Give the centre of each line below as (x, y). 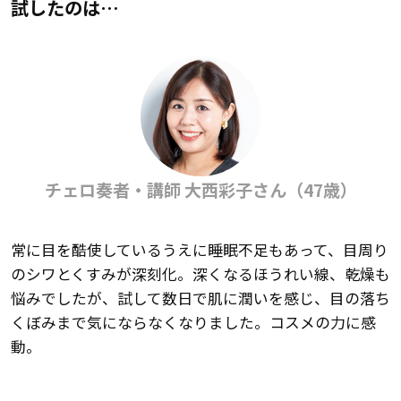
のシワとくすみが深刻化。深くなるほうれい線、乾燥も (200, 274)
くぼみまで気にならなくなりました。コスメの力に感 (193, 323)
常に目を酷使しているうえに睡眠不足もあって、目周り (199, 250)
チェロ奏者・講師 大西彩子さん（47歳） (200, 190)
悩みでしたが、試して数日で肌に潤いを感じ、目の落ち (200, 299)
